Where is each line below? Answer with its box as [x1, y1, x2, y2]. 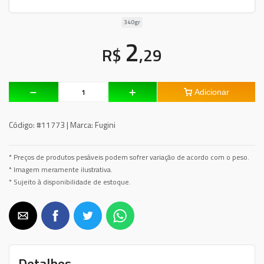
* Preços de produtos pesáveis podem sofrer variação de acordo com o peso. [9, 152, 249, 163]
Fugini [93, 118, 115, 131]
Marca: [70, 118, 93, 131]
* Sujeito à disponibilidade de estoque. [9, 177, 131, 187]
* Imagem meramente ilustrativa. [9, 164, 113, 175]
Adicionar [194, 87, 229, 97]
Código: [9, 118, 35, 131]
